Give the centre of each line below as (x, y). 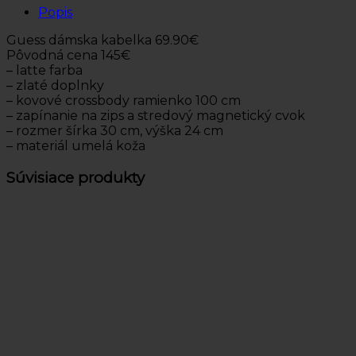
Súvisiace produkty (75, 177)
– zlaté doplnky (55, 85)
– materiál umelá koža (76, 145)
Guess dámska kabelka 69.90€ (103, 40)
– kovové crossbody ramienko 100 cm (124, 100)
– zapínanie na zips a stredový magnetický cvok (156, 115)
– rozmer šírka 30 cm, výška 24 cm (115, 130)
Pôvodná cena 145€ (68, 55)
